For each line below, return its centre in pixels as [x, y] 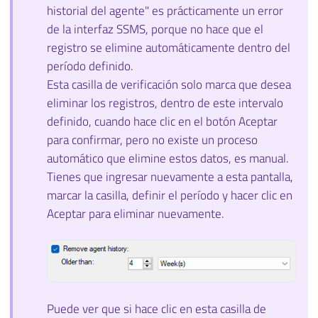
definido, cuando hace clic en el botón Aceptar [162, 122]
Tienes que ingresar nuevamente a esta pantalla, [170, 177]
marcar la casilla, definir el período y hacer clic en [170, 196]
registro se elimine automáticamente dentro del [169, 48]
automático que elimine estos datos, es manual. [168, 159]
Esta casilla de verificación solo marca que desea [169, 85]
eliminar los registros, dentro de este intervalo [165, 103]
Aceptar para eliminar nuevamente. [136, 214]
